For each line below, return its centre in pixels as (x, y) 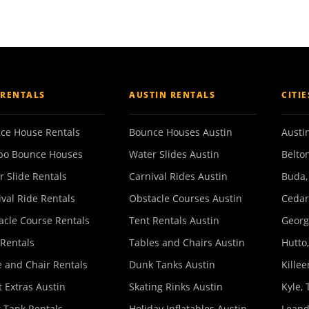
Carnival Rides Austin (178, 176)
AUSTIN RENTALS (172, 95)
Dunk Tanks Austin (172, 265)
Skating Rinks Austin (176, 287)
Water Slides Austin (174, 154)
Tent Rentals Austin (174, 220)
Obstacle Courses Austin (186, 198)
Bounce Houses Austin (181, 132)
